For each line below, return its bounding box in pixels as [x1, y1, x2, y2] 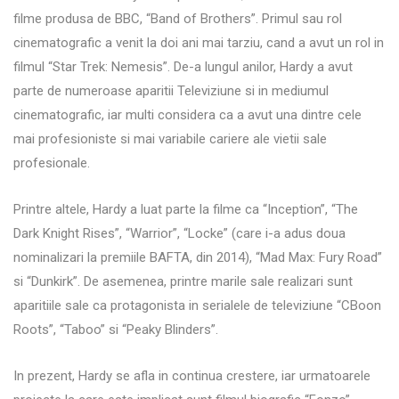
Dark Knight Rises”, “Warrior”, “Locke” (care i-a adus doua [13, 224, 346, 241]
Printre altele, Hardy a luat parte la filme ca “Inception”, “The [13, 200, 358, 217]
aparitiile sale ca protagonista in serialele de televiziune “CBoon [13, 297, 381, 313]
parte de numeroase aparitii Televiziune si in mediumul [13, 82, 329, 99]
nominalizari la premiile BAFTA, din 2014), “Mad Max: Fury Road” [13, 248, 382, 265]
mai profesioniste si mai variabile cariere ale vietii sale [13, 130, 327, 147]
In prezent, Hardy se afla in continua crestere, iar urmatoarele [13, 367, 370, 384]
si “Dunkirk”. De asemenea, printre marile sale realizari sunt [13, 273, 353, 289]
